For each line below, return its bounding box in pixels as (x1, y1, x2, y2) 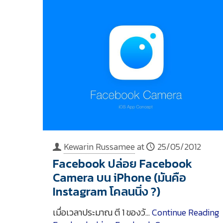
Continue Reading (151, 206, 219, 220)
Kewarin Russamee (63, 140, 135, 154)
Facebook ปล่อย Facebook (52, 155, 192, 173)
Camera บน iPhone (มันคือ (52, 169, 186, 187)
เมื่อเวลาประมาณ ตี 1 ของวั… (52, 206, 152, 220)
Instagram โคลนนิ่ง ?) (52, 183, 160, 201)
